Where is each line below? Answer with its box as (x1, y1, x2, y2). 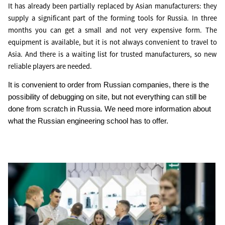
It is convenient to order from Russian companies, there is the (8, 81, 209, 89)
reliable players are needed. (8, 62, 92, 71)
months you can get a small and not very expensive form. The (8, 26, 217, 35)
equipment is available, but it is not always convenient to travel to (8, 38, 217, 47)
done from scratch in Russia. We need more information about (8, 105, 211, 113)
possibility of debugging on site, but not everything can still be (8, 93, 206, 101)
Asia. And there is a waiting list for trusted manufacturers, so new (8, 50, 217, 59)
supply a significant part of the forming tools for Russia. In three (8, 14, 217, 23)
